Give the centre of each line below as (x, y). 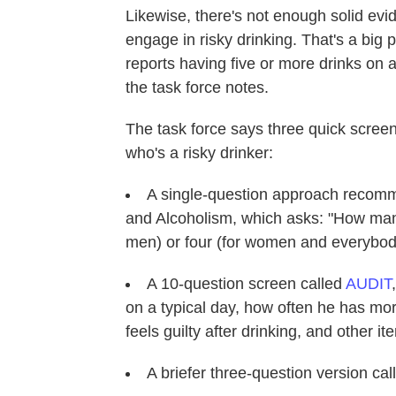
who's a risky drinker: (199, 152)
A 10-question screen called (246, 283)
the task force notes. (197, 87)
